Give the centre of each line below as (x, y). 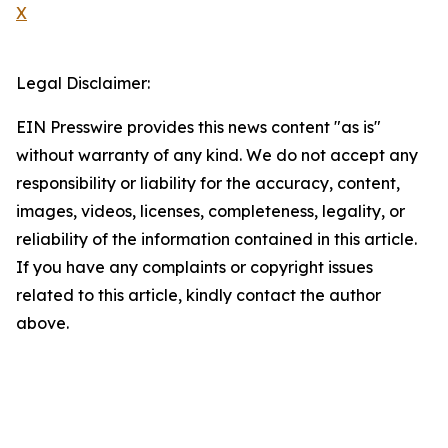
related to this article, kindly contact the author (198, 295)
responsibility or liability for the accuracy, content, (208, 183)
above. (42, 323)
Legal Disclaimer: (83, 83)
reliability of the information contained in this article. (216, 239)
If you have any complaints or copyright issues (194, 267)
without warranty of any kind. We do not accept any (217, 155)
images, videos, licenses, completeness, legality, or (210, 211)
